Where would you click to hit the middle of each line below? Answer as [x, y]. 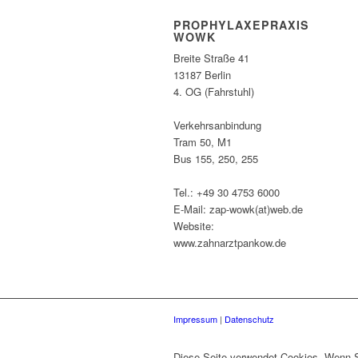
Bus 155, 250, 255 [216, 159]
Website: [194, 226]
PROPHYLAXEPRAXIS [241, 25]
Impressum [195, 319]
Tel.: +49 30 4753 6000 [227, 193]
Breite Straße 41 [211, 58]
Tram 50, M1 [203, 142]
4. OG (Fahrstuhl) [214, 92]
